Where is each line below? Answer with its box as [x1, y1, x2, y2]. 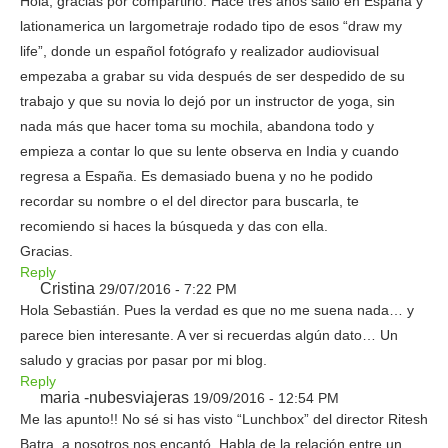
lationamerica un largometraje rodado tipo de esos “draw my [20, 18, 402, 34]
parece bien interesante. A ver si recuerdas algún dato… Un [20, 327, 398, 343]
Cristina [40, 280, 95, 297]
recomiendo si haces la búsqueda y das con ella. [20, 218, 328, 234]
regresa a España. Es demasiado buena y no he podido [20, 168, 373, 184]
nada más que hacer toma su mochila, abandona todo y [20, 118, 374, 134]
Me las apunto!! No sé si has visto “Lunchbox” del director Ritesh [20, 411, 428, 427]
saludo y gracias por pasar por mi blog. [20, 352, 267, 368]
